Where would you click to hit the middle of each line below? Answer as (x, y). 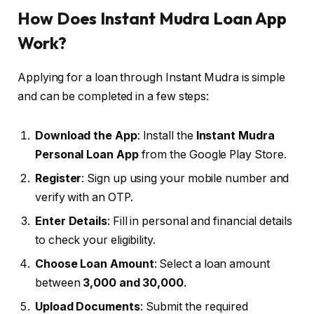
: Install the (166, 135)
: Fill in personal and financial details (199, 221)
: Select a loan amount (212, 264)
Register (59, 178)
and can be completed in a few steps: (114, 97)
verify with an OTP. (84, 197)
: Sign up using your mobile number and (185, 178)
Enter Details (71, 221)
